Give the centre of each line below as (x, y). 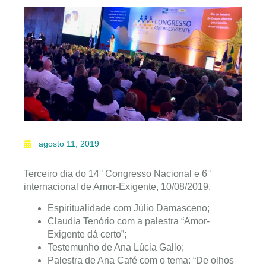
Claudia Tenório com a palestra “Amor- (129, 221)
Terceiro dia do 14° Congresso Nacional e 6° (117, 173)
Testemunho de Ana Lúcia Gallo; (116, 248)
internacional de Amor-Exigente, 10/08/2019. (117, 186)
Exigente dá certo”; (87, 235)
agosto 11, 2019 (69, 143)
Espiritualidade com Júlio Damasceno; (129, 208)
